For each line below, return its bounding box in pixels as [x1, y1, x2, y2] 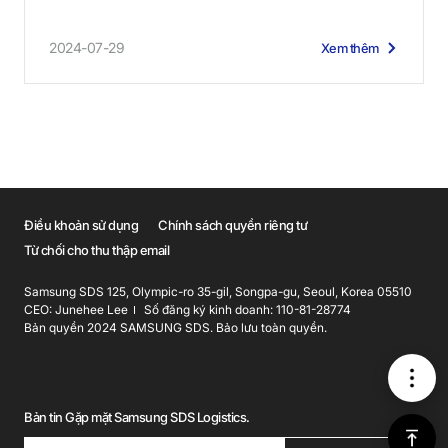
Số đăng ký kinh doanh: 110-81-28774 [141, 301, 351, 317]
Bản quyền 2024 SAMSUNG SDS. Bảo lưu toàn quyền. [24, 319, 327, 335]
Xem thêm [320, 39, 379, 56]
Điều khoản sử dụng [24, 216, 139, 233]
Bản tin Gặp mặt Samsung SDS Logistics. [24, 408, 250, 425]
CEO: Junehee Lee [24, 301, 128, 317]
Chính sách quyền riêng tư [158, 216, 308, 233]
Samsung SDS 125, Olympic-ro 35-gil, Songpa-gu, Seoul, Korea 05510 [24, 283, 412, 299]
